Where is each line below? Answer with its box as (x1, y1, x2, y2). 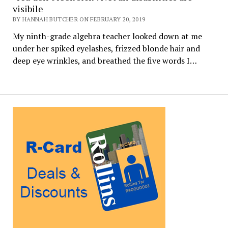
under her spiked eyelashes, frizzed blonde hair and (12, 42, 200, 54)
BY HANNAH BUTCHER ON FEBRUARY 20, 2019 (12, 15, 146, 23)
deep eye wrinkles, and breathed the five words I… (12, 54, 197, 66)
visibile (12, 2, 43, 15)
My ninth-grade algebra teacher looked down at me (12, 30, 204, 42)
